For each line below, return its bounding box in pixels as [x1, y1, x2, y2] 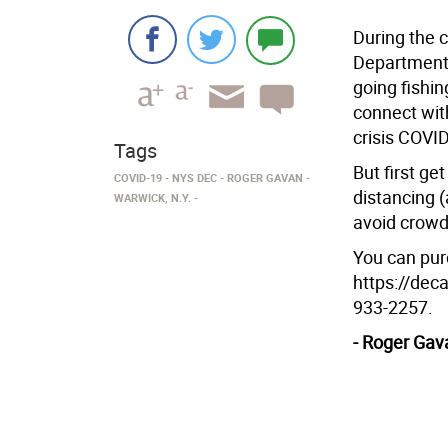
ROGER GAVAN [227, 170, 303, 185]
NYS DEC [172, 170, 217, 185]
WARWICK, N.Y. [114, 190, 191, 205]
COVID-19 [114, 170, 162, 185]
